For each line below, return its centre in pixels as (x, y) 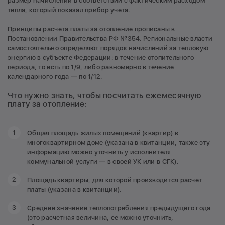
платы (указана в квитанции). (74, 189)
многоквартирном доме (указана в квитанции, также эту (119, 142)
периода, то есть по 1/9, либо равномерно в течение (91, 67)
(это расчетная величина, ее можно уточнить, (100, 217)
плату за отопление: (47, 104)
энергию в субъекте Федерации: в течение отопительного (101, 58)
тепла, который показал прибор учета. (69, 10)
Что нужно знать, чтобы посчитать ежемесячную (104, 95)
